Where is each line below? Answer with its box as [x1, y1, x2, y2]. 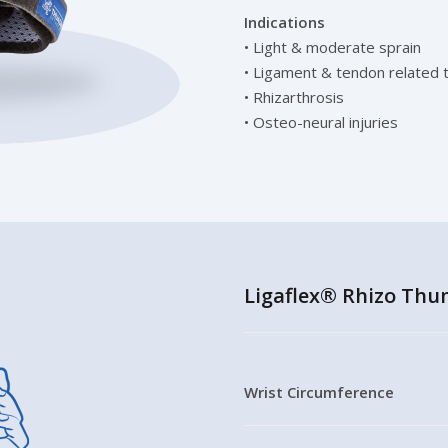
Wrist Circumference [244, 382, 394, 402]
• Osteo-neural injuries [244, 112, 398, 132]
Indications [244, 12, 325, 32]
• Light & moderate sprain [244, 37, 421, 57]
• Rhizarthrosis [244, 87, 344, 107]
